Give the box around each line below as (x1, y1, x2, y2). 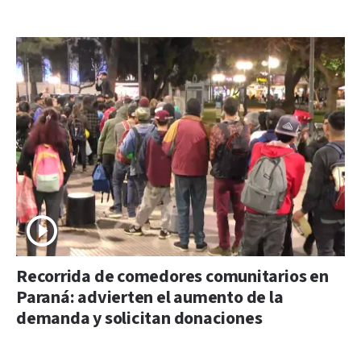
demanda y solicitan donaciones (16, 307, 263, 330)
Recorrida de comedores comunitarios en (16, 265, 329, 288)
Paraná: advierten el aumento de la (16, 286, 284, 309)
